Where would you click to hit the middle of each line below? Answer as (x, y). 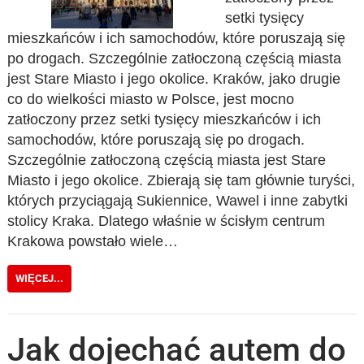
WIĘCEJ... (40, 278)
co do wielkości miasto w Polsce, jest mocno (151, 99)
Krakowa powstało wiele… (93, 241)
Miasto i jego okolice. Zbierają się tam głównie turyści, (182, 180)
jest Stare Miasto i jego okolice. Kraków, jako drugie (174, 78)
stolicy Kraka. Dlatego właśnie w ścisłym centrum (167, 221)
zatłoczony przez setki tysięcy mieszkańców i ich (165, 119)
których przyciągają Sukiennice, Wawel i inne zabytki (178, 200)
